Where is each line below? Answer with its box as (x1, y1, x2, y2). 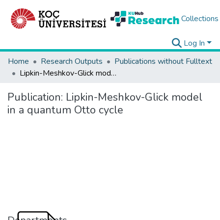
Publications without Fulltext (114, 56, 212, 67)
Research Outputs (41, 56, 103, 67)
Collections (181, 13, 219, 24)
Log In (184, 38, 205, 49)
